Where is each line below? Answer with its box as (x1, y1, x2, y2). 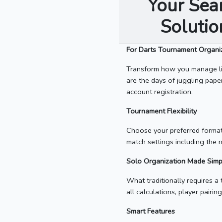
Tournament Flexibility (126, 106, 197, 116)
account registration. (126, 87, 193, 97)
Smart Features (126, 206, 175, 217)
